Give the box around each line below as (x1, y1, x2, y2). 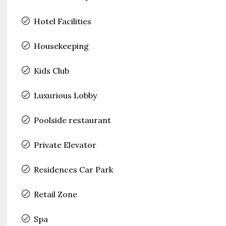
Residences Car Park (34, 164, 113, 175)
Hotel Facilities (34, 16, 91, 26)
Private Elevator (34, 139, 96, 150)
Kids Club (34, 65, 69, 76)
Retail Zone (34, 189, 77, 199)
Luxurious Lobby (34, 90, 97, 100)
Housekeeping (34, 40, 89, 51)
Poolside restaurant (34, 115, 111, 125)
